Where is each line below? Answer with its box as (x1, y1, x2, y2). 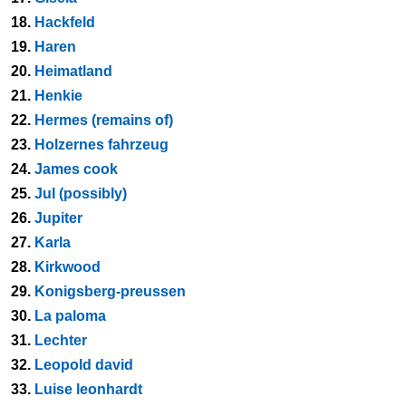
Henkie (34, 88, 82, 103)
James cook (34, 161, 118, 177)
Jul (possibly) (34, 186, 127, 201)
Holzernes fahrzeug (34, 137, 169, 152)
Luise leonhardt (34, 382, 142, 397)
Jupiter (34, 210, 82, 226)
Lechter (34, 333, 87, 348)
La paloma (34, 308, 106, 324)
